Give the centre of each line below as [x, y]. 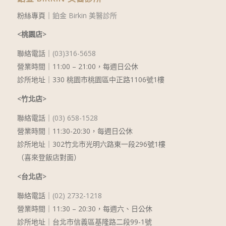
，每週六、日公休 [124, 208]
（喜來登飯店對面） [49, 157]
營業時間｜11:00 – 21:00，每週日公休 [77, 67]
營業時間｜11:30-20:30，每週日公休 [75, 131]
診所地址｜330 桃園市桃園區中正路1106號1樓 [91, 80]
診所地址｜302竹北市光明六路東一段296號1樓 [91, 144]
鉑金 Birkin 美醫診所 [84, 15]
